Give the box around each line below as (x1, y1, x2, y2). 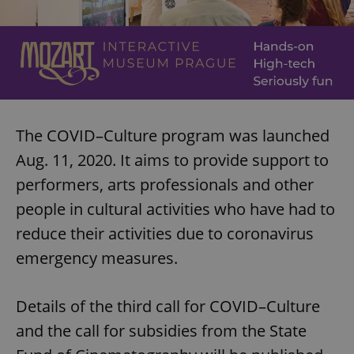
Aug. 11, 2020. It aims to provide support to (16, 149, 329, 171)
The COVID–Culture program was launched (16, 124, 330, 146)
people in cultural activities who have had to (16, 198, 335, 220)
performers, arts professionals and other (16, 173, 314, 195)
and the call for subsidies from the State (16, 319, 307, 341)
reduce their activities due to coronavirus (16, 222, 314, 244)
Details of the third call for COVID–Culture (16, 295, 320, 317)
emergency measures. (16, 247, 178, 269)
